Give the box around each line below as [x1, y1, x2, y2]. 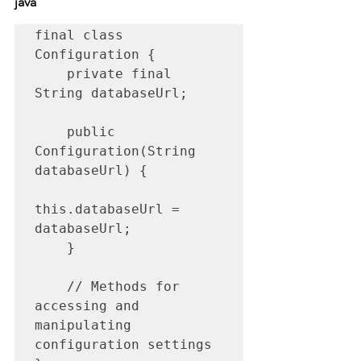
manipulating [35, 317, 131, 333]
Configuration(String [35, 143, 196, 159]
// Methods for [35, 278, 67, 294]
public [35, 123, 67, 139]
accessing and [35, 297, 139, 313]
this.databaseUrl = [35, 201, 180, 217]
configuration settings [35, 336, 212, 352]
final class [35, 27, 123, 43]
